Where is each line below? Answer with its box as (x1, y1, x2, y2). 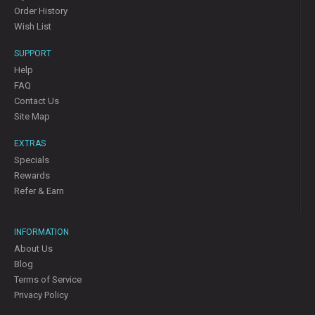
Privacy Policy (14, 290, 68, 300)
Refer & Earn (14, 186, 64, 196)
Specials (14, 155, 49, 165)
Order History (14, 6, 67, 16)
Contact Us (14, 96, 59, 106)
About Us (14, 243, 53, 254)
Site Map (14, 111, 50, 122)
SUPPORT (14, 49, 51, 58)
